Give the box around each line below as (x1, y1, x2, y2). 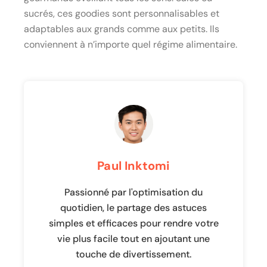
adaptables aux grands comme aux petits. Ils (24, 22, 219, 35)
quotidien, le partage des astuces (60, 201, 207, 214)
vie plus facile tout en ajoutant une (57, 232, 210, 245)
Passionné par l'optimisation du (64, 185, 203, 198)
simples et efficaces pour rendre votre (48, 216, 219, 229)
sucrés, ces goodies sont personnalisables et (24, 7, 219, 20)
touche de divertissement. (76, 247, 191, 260)
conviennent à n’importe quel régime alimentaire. (24, 38, 237, 51)
